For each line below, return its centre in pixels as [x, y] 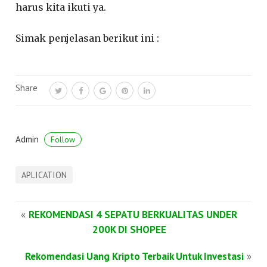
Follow [63, 139]
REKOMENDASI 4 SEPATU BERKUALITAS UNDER [133, 214]
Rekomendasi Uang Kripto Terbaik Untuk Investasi [134, 256]
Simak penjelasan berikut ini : [88, 38]
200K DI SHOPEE [129, 229]
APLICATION [44, 175]
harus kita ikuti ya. [61, 7]
